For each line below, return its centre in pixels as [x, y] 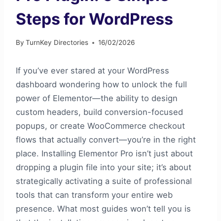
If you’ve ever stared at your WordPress [92, 71]
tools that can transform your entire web [94, 195]
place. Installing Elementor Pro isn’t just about [104, 154]
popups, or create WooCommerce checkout [100, 126]
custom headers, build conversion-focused [99, 112]
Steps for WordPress [94, 19]
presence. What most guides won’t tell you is [103, 209]
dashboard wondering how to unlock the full [101, 85]
